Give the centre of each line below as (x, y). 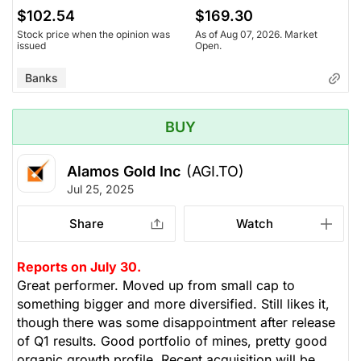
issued (31, 45)
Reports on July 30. (79, 266)
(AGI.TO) (215, 171)
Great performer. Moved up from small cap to (156, 285)
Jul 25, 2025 (100, 189)
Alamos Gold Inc (124, 171)
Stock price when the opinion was (93, 34)
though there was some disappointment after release (176, 322)
